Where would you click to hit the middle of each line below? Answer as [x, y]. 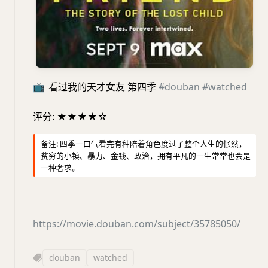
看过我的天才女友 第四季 [102, 86]
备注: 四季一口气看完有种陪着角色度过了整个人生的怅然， [144, 143]
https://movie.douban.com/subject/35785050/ [137, 223]
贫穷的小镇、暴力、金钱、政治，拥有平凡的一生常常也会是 [146, 155]
